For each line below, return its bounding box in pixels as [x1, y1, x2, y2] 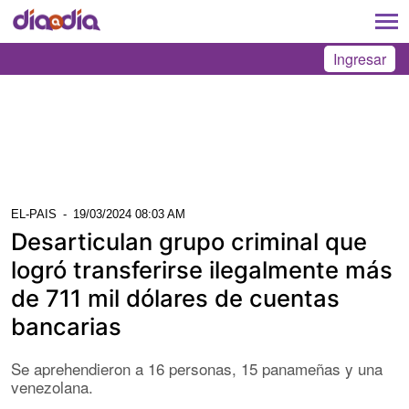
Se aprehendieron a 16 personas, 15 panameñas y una [11, 356, 383, 380]
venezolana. [11, 374, 93, 398]
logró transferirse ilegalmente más [11, 255, 393, 284]
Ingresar [333, 48, 386, 69]
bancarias [11, 311, 121, 341]
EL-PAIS [11, 207, 57, 222]
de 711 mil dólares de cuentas [11, 283, 340, 312]
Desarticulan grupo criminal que [11, 226, 367, 256]
